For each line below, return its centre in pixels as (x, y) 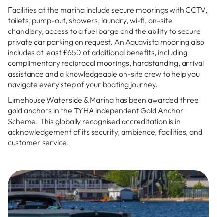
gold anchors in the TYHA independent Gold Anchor (96, 110)
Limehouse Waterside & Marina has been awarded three (103, 100)
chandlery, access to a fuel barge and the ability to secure (104, 31)
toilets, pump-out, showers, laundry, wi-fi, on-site (90, 20)
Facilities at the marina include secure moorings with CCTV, (108, 10)
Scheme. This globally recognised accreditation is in (94, 121)
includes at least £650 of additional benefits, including (98, 52)
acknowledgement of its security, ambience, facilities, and (105, 132)
